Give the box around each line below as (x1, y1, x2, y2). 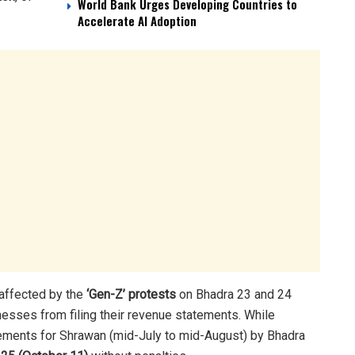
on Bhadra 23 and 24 (176, 287, 292, 303)
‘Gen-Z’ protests (86, 287, 176, 303)
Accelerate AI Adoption (78, 12, 197, 30)
